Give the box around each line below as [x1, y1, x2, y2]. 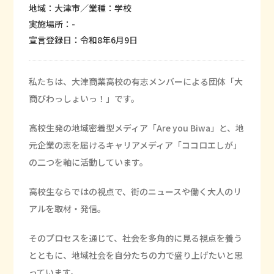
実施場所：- [29, 18, 76, 30]
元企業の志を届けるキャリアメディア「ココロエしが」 [29, 139, 242, 151]
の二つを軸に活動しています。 [29, 156, 149, 168]
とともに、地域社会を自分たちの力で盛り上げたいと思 [29, 249, 243, 261]
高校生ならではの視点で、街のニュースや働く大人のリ [29, 185, 242, 198]
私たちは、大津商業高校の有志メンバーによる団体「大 [29, 75, 243, 87]
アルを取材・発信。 [29, 202, 106, 215]
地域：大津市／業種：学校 [29, 2, 132, 14]
